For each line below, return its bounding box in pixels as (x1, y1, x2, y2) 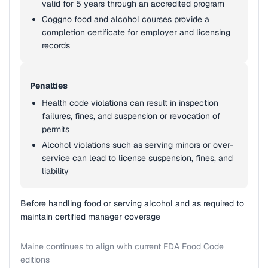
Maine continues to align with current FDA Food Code (20, 241, 224, 252)
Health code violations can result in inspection (42, 98, 218, 108)
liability (42, 166, 69, 176)
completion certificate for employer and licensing (42, 27, 230, 38)
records (42, 40, 70, 51)
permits (42, 124, 69, 135)
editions (20, 254, 50, 265)
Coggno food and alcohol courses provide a (42, 14, 209, 25)
